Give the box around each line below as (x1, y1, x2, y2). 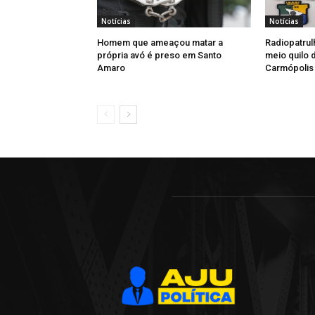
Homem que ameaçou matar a (97, 37, 223, 49)
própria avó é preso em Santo (97, 50, 221, 61)
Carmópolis (264, 63, 314, 74)
